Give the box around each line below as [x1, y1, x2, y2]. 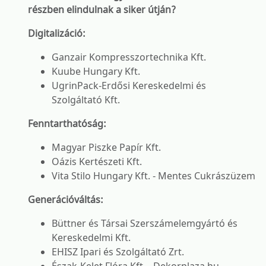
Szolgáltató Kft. [52, 93, 120, 106]
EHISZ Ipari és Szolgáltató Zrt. [52, 245, 184, 258]
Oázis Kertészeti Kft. [52, 155, 142, 168]
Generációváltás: [28, 193, 103, 206]
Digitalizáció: [28, 27, 85, 40]
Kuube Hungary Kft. [52, 65, 140, 78]
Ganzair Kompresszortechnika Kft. [52, 50, 206, 64]
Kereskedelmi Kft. [52, 231, 131, 244]
